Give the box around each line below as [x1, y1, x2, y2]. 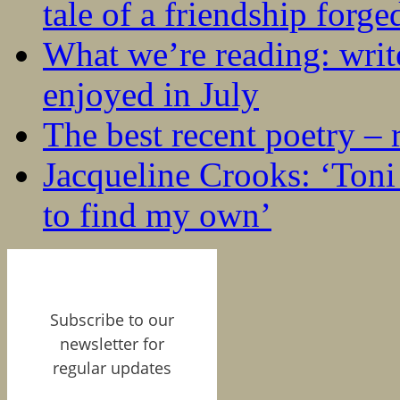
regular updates [53, 357, 171, 379]
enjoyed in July [43, 75, 259, 114]
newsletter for [60, 333, 164, 355]
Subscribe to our [50, 309, 174, 331]
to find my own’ [43, 196, 271, 235]
